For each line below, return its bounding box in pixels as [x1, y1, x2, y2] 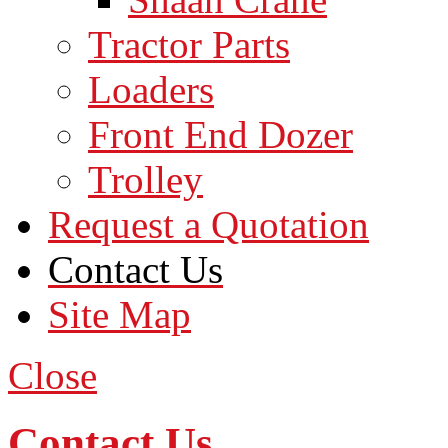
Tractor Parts [88, 23, 290, 66]
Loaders [88, 68, 214, 111]
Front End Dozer [88, 113, 353, 156]
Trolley [88, 158, 203, 201]
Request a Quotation [48, 203, 369, 246]
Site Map [48, 293, 191, 336]
